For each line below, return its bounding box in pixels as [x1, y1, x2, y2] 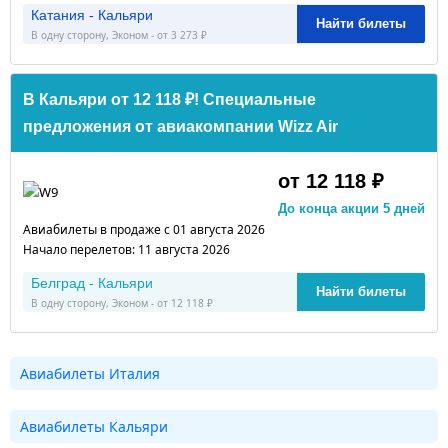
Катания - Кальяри [31, 6, 153, 23]
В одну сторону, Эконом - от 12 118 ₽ [31, 295, 213, 310]
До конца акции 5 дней [278, 200, 425, 216]
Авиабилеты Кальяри [20, 416, 168, 436]
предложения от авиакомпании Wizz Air [23, 117, 338, 135]
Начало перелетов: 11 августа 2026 [23, 240, 230, 258]
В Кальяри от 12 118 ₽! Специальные [23, 90, 316, 108]
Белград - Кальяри [31, 274, 153, 291]
